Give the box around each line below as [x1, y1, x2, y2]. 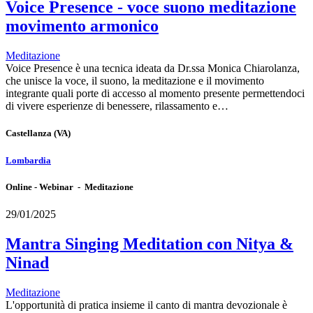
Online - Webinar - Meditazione [6, 181, 133, 192]
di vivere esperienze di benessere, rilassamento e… [6, 100, 228, 112]
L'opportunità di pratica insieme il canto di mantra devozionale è [6, 298, 287, 311]
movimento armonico [6, 17, 159, 36]
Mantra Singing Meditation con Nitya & [6, 234, 293, 253]
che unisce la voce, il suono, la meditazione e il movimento [6, 75, 264, 87]
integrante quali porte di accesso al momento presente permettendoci [6, 87, 305, 100]
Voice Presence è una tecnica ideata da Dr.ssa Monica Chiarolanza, [6, 62, 300, 75]
